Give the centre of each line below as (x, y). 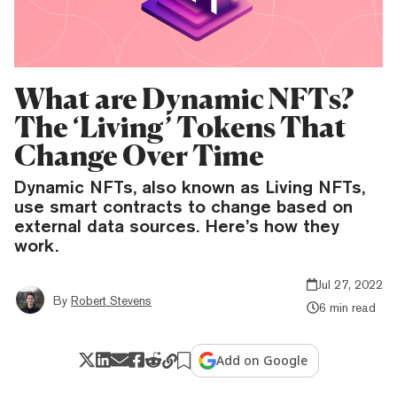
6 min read (347, 307)
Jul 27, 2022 (350, 284)
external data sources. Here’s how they (177, 225)
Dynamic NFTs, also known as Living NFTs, (190, 186)
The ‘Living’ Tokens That (180, 127)
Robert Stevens (111, 300)
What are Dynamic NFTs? (184, 98)
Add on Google (262, 360)
